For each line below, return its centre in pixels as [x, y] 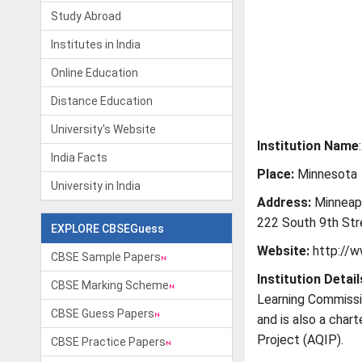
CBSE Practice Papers [108, 342]
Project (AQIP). [300, 340]
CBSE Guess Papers [103, 314]
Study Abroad [86, 16]
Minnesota [325, 174]
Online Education [95, 73]
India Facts [79, 158]
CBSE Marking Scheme [110, 285]
